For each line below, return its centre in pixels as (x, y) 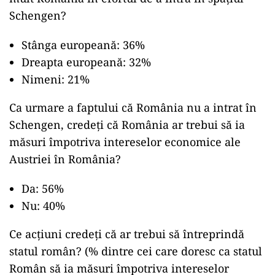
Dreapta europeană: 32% (86, 62)
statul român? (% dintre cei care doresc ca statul (136, 251)
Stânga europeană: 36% (83, 45)
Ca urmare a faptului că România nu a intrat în (133, 107)
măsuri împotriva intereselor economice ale (125, 142)
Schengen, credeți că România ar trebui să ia (127, 125)
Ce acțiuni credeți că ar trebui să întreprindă (127, 234)
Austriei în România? (65, 159)
